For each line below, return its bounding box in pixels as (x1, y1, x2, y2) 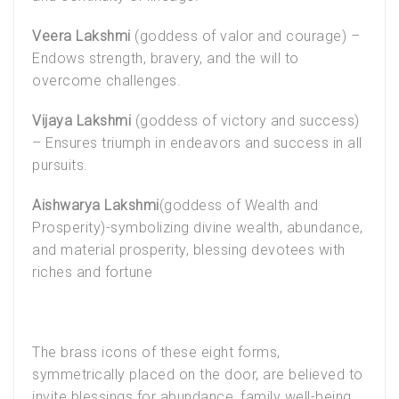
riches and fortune (32, 263, 152, 281)
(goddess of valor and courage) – (130, 27, 360, 45)
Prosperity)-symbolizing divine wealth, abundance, (32, 218, 363, 236)
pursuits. (32, 156, 88, 174)
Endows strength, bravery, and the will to (32, 49, 299, 67)
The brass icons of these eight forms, (32, 343, 281, 361)
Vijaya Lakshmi (32, 111, 131, 129)
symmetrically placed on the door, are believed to (32, 365, 363, 383)
